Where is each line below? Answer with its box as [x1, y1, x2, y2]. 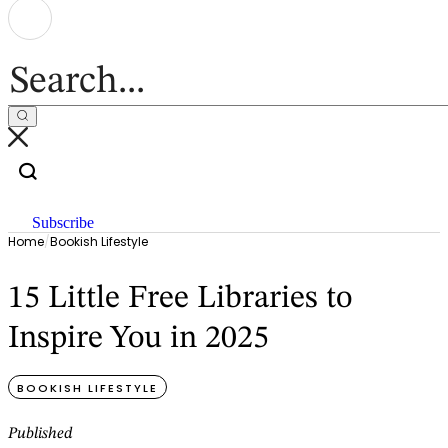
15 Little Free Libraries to [8, 282, 352, 315]
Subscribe [32, 213, 94, 231]
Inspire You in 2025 [8, 322, 269, 355]
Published [8, 426, 73, 443]
